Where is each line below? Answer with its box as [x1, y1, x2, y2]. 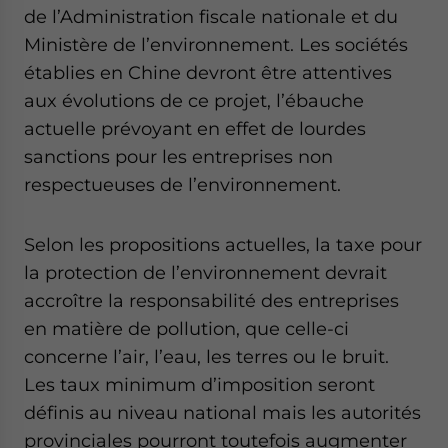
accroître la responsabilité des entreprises [24, 290, 399, 311]
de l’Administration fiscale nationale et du [24, 6, 398, 27]
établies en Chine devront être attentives [24, 62, 392, 83]
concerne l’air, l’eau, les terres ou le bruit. [24, 346, 389, 367]
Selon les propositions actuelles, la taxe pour [24, 234, 422, 255]
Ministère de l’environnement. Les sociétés [24, 34, 408, 55]
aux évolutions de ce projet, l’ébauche [24, 90, 364, 111]
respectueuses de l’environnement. [24, 174, 341, 195]
